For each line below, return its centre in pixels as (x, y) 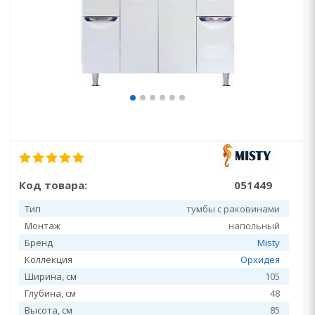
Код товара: (53, 185)
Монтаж (43, 226)
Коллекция (49, 259)
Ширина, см (51, 276)
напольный (254, 226)
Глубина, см (50, 293)
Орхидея (260, 259)
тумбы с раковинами (233, 209)
